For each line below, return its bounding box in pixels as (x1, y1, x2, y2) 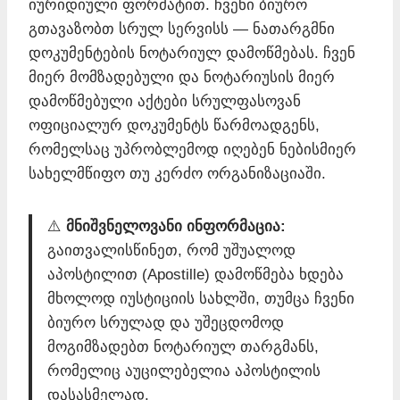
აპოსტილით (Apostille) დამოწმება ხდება (47, 265, 344, 283)
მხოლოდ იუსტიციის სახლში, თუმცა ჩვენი (47, 289, 354, 307)
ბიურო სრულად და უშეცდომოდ (47, 313, 284, 331)
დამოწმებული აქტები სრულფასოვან (29, 92, 301, 110)
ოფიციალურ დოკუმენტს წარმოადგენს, (29, 116, 320, 134)
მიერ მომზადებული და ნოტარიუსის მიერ (29, 68, 335, 86)
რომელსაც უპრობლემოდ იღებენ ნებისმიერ (29, 140, 356, 158)
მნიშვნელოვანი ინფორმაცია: (66, 217, 286, 235)
